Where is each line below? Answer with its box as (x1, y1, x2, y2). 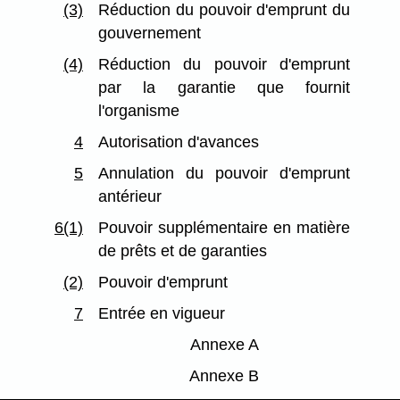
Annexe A (189, 336, 259, 354)
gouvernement (98, 24, 202, 43)
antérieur (98, 187, 162, 206)
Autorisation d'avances (98, 133, 260, 152)
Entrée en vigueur (98, 304, 226, 323)
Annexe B (189, 367, 259, 386)
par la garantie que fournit (98, 79, 350, 97)
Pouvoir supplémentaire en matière (98, 219, 350, 237)
